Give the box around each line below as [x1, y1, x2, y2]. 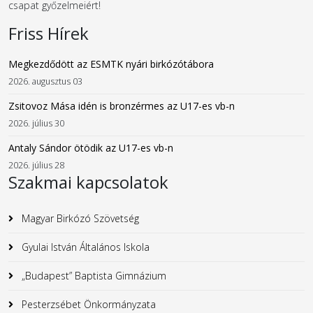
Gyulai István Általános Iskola [19, 240, 150, 254]
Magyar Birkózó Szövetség [19, 211, 139, 225]
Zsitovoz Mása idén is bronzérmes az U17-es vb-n [8, 99, 235, 112]
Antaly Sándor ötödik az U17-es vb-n [8, 140, 173, 154]
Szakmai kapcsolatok [8, 170, 168, 194]
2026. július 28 [8, 159, 64, 171]
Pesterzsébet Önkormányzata [19, 297, 156, 311]
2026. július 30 [8, 117, 64, 129]
